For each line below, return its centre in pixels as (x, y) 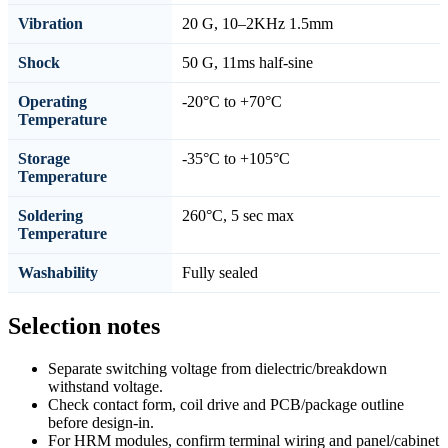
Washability (58, 272)
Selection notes (84, 325)
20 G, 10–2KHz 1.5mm (257, 23)
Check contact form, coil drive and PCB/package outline (226, 404)
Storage (44, 158)
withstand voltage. (105, 386)
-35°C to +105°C (236, 158)
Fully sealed (220, 272)
